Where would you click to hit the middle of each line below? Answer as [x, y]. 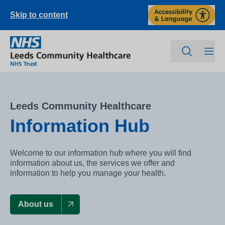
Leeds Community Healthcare [81, 106]
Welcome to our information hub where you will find [101, 153]
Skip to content [39, 15]
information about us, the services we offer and [92, 163]
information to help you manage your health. [88, 173]
